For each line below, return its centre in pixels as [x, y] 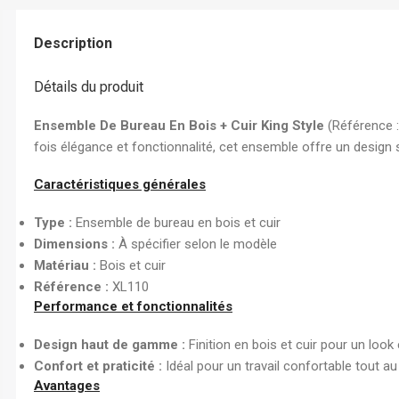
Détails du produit [89, 86]
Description [73, 43]
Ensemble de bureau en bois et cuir [176, 222]
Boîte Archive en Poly [72, 177]
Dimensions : [74, 244]
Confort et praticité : [98, 366]
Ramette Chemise [64, 86]
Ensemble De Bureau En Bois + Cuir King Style [179, 125]
